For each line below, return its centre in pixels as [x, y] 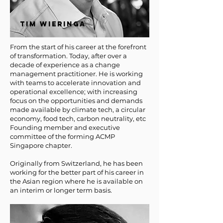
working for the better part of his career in [77, 172]
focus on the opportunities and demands [76, 101]
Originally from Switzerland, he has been [76, 163]
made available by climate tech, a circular [78, 110]
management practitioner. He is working [76, 74]
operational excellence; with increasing [74, 92]
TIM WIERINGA [53, 24]
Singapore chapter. [41, 145]
